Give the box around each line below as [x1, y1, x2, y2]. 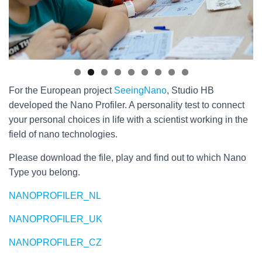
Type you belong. [9, 167, 80, 177]
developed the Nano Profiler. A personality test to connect [9, 99, 244, 110]
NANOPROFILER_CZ [9, 237, 102, 247]
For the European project [9, 85, 114, 95]
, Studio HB [167, 85, 214, 95]
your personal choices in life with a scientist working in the [9, 114, 248, 125]
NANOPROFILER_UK [9, 213, 102, 224]
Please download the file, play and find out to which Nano [9, 152, 246, 163]
